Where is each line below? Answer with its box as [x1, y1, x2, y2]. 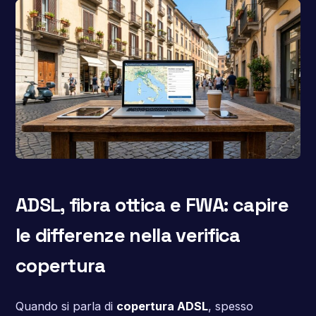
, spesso [207, 299, 253, 314]
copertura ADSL [116, 299, 208, 314]
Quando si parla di [15, 299, 116, 314]
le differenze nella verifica [15, 222, 241, 248]
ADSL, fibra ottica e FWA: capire [15, 192, 288, 217]
